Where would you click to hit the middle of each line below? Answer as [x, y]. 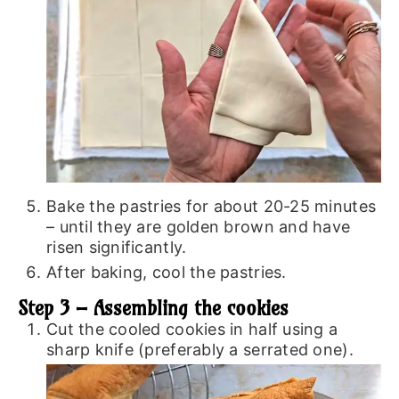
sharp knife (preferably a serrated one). [199, 350]
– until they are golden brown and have [198, 226]
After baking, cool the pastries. [166, 272]
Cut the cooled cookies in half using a [192, 330]
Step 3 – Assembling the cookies [153, 309]
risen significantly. [116, 247]
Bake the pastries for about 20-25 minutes [211, 206]
